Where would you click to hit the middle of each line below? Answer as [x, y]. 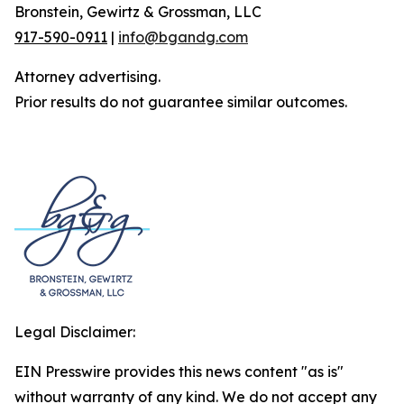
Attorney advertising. [87, 77]
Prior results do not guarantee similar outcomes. [181, 102]
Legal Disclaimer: [75, 332]
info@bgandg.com [183, 37]
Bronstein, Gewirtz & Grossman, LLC [138, 12]
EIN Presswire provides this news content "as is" [179, 372]
